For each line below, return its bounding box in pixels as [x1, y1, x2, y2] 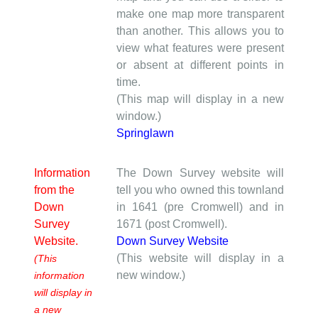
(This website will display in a [116, 251, 284, 264]
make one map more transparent [116, 7, 284, 20]
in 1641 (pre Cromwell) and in [116, 200, 284, 213]
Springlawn [116, 126, 174, 139]
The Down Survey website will [116, 166, 284, 179]
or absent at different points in [116, 58, 284, 71]
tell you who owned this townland [116, 183, 284, 196]
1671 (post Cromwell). [116, 217, 227, 230]
